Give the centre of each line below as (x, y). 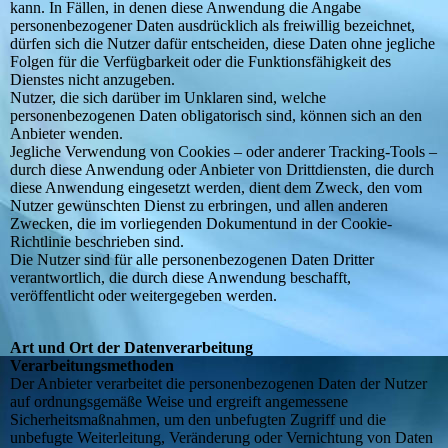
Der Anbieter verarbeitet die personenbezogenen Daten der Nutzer (218, 384)
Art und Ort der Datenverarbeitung (131, 348)
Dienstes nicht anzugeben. (92, 80)
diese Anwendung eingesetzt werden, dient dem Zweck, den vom (216, 188)
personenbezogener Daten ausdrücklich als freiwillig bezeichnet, (212, 26)
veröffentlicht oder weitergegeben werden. (143, 296)
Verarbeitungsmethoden (92, 366)
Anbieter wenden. (66, 134)
